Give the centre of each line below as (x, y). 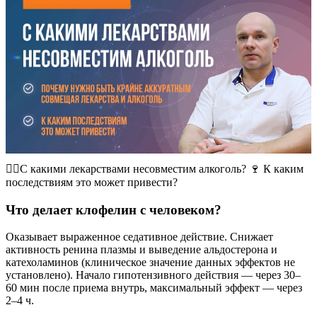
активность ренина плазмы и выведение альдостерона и (142, 250)
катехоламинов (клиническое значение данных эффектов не (150, 263)
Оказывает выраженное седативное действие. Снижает (139, 237)
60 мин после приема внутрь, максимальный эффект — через (154, 288)
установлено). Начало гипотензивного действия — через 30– (153, 275)
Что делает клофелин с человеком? (114, 209)
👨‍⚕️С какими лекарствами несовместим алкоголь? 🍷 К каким (155, 168)
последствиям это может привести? (92, 182)
